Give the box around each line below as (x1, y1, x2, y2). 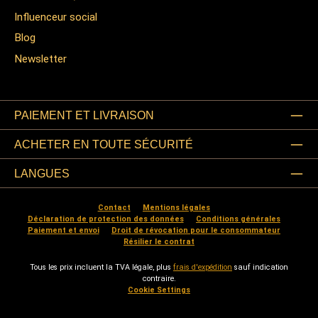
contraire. (142, 274, 176, 284)
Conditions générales (196, 214, 280, 224)
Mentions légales (143, 203, 210, 213)
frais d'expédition (173, 263, 232, 273)
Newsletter (14, 52, 67, 65)
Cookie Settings (128, 285, 190, 295)
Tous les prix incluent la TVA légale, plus (30, 263, 173, 273)
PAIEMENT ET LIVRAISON (14, 108, 154, 121)
